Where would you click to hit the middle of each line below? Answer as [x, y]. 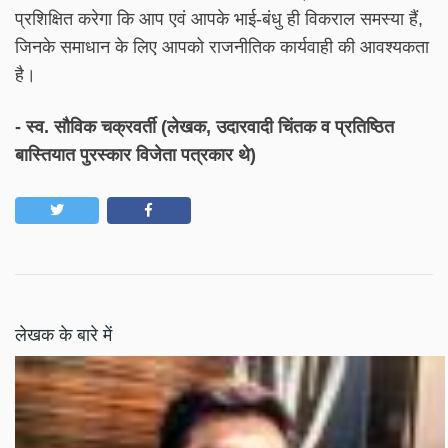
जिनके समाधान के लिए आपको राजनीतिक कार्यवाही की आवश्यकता [222, 46]
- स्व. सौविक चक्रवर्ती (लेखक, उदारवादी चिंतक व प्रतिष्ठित [204, 126]
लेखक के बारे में [63, 334]
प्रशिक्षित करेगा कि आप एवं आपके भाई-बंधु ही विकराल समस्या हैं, [219, 18]
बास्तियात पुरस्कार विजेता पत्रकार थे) [135, 154]
